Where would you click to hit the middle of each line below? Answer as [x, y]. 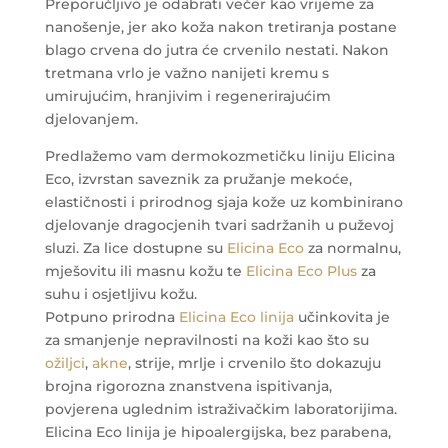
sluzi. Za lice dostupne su [135, 247]
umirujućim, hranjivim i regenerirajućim [187, 95]
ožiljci [64, 362]
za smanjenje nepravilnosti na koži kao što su [206, 339]
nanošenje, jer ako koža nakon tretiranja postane [220, 26]
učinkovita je [341, 316]
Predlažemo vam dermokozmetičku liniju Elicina [219, 155]
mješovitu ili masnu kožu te [145, 270]
